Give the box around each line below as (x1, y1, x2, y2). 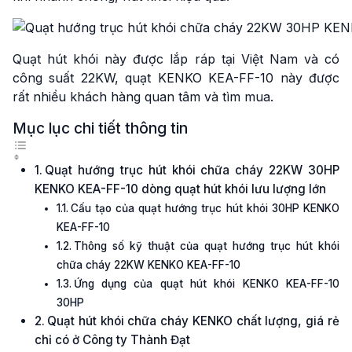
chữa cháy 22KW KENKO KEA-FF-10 (57, 258, 240, 271)
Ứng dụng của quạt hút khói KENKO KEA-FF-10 (73, 277, 339, 290)
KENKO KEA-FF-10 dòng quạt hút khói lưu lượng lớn (35, 181, 326, 196)
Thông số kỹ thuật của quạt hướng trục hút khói (73, 240, 339, 252)
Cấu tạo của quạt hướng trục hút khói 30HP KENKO (70, 202, 339, 214)
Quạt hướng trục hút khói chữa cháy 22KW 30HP (45, 163, 339, 178)
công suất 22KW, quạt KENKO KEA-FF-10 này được (13, 70, 339, 86)
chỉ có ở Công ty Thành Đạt (35, 332, 190, 347)
